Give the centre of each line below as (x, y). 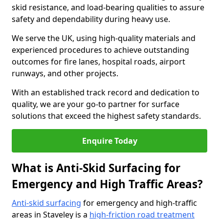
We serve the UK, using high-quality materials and (104, 38)
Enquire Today (109, 141)
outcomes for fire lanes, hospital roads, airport (99, 62)
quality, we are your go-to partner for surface (96, 104)
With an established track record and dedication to (106, 92)
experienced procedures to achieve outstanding (100, 50)
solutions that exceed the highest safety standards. (106, 116)
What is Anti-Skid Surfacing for (96, 168)
